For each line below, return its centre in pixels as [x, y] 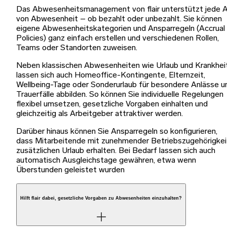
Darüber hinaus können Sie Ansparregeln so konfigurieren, [117, 131]
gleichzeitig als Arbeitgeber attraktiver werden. [100, 114]
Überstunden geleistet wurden [70, 170]
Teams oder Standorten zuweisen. [77, 48]
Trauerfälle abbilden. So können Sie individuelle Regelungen [120, 94]
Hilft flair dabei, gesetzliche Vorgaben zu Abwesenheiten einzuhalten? [101, 198]
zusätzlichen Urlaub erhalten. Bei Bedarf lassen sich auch [116, 151]
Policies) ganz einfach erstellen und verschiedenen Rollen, [118, 38]
